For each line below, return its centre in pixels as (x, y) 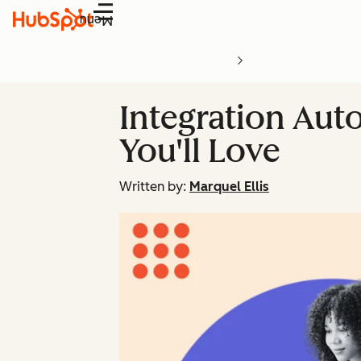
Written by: (153, 187)
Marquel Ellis (229, 187)
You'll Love (200, 151)
